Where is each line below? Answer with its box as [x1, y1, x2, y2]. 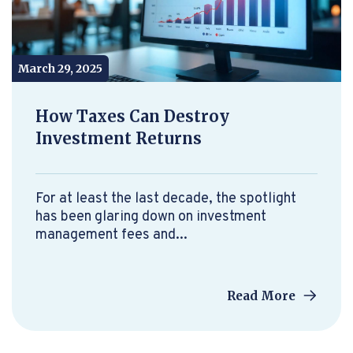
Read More [226, 288, 299, 303]
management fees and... [35, 226, 188, 244]
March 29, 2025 [18, 61, 102, 76]
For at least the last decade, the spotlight [35, 190, 296, 208]
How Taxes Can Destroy [35, 106, 229, 126]
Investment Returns [35, 128, 202, 148]
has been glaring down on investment [35, 208, 266, 226]
